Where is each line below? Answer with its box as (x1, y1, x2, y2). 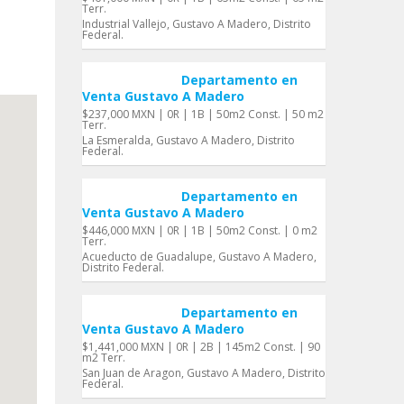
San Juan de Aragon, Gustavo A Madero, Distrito (82, 365, 326, 381)
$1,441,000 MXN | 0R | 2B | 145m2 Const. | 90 (82, 339, 320, 354)
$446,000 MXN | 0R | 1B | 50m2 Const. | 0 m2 (82, 223, 317, 238)
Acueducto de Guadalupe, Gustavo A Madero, (82, 249, 317, 264)
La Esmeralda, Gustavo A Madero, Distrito (82, 133, 295, 148)
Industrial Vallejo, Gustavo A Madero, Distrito (82, 16, 311, 32)
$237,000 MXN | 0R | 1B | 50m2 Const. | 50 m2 (82, 106, 324, 122)
